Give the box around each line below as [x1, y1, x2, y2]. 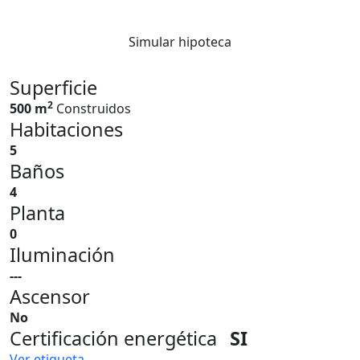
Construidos [56, 100, 131, 117]
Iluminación [10, 242, 115, 268]
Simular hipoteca [129, 33, 231, 51]
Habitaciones [10, 117, 123, 142]
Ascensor [10, 284, 90, 309]
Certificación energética [10, 325, 217, 351]
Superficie [10, 75, 97, 100]
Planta [10, 200, 65, 226]
